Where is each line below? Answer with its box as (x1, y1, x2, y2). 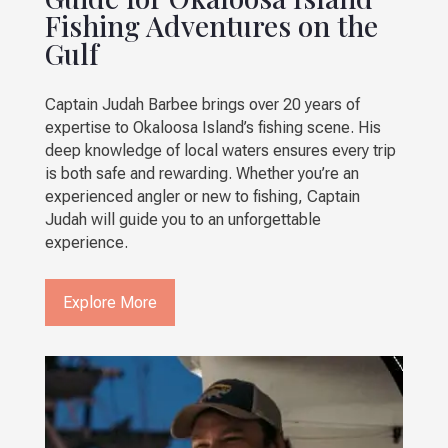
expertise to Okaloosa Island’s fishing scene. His (44, 117, 381, 137)
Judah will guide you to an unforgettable (44, 209, 321, 229)
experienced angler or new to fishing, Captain (44, 186, 360, 206)
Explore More (62, 292, 157, 312)
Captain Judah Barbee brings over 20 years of (44, 94, 360, 114)
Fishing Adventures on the (44, 6, 378, 44)
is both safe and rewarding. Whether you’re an (44, 163, 359, 183)
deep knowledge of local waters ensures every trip (44, 140, 396, 160)
